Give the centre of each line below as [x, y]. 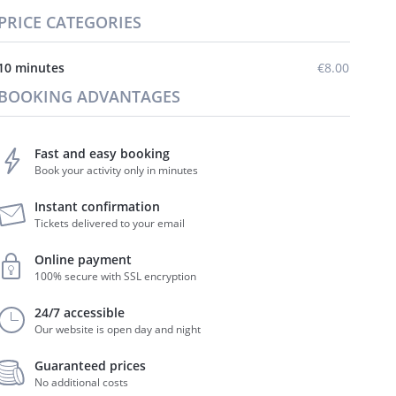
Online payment [84, 259]
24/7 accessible [80, 312]
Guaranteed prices [91, 366]
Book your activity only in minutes [117, 170]
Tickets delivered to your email [110, 223]
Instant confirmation [98, 206]
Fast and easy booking [103, 153]
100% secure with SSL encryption [116, 276]
